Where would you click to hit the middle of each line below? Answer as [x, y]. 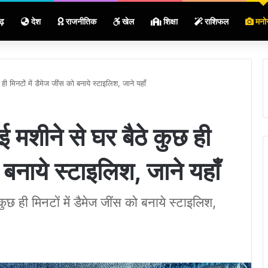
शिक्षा [170, 21]
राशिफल [216, 21]
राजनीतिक [80, 21]
